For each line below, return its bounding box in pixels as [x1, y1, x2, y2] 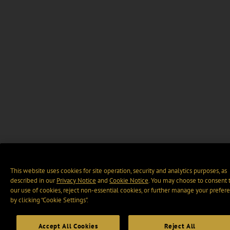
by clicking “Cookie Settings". [10, 196, 88, 205]
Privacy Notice [56, 176, 96, 185]
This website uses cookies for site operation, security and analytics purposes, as [10, 166, 227, 176]
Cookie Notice [109, 176, 148, 185]
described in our [10, 176, 56, 185]
